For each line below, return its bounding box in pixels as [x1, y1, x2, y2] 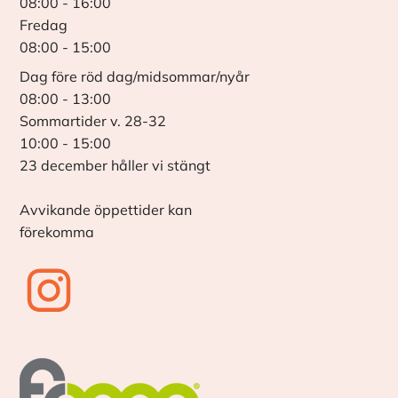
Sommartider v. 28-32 [20, 111, 167, 130]
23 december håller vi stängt [20, 155, 211, 174]
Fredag [20, 15, 68, 34]
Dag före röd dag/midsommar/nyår [20, 67, 251, 85]
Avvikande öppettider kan [20, 200, 193, 219]
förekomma [20, 222, 95, 241]
